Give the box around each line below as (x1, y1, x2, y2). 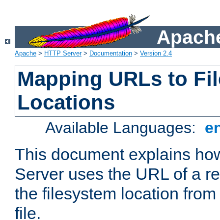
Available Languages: (45, 119, 201, 137)
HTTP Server (44, 50, 82, 57)
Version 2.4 (140, 50, 172, 57)
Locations (17, 91, 115, 114)
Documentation (89, 50, 132, 57)
